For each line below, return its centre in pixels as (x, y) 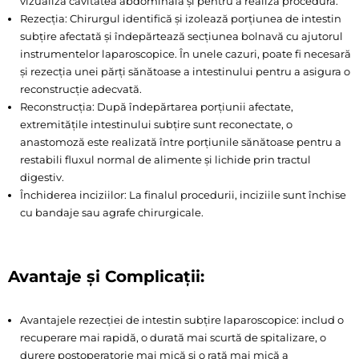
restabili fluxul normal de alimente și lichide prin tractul (165, 159)
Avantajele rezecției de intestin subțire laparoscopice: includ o (182, 319)
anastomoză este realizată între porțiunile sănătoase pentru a (181, 141)
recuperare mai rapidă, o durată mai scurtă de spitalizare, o (173, 337)
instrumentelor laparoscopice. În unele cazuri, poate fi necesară (186, 53)
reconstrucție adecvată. (81, 89)
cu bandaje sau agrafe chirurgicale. (112, 212)
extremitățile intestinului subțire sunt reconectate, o (156, 124)
